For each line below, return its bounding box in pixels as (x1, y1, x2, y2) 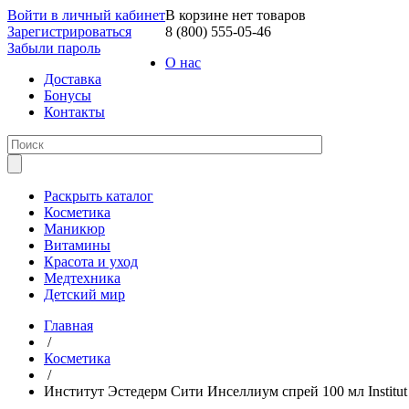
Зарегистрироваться (7, 24, 131, 39)
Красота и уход (44, 254, 138, 269)
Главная (44, 318, 93, 333)
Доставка (44, 71, 101, 87)
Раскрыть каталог (44, 188, 153, 204)
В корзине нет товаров (165, 7, 306, 23)
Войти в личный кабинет (7, 7, 165, 23)
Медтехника (44, 270, 121, 286)
